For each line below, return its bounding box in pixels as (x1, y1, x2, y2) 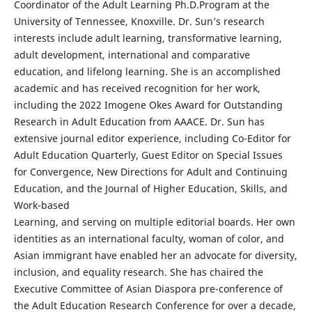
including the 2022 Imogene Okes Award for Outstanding (13, 98, 283, 112)
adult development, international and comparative (13, 48, 250, 62)
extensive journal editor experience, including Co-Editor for (13, 132, 291, 146)
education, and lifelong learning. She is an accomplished (13, 65, 281, 79)
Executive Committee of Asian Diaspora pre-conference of (13, 282, 283, 296)
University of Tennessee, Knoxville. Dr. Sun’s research (13, 15, 265, 29)
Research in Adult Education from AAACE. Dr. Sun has (13, 115, 265, 129)
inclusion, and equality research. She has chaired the (13, 265, 263, 279)
